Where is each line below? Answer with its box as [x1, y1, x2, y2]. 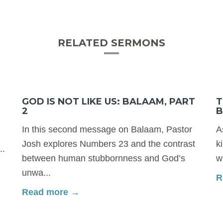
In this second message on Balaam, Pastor [22, 124, 192, 134]
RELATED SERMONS [58, 36, 165, 49]
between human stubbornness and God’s [22, 153, 185, 163]
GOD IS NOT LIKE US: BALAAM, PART [22, 96, 195, 107]
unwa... [22, 167, 51, 178]
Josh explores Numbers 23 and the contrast [22, 138, 195, 149]
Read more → [22, 187, 80, 197]
